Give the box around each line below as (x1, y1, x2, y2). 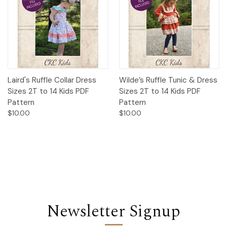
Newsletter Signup (47, 199, 180, 224)
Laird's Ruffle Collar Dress (8, 74, 96, 85)
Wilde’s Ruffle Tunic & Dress (119, 74, 217, 85)
